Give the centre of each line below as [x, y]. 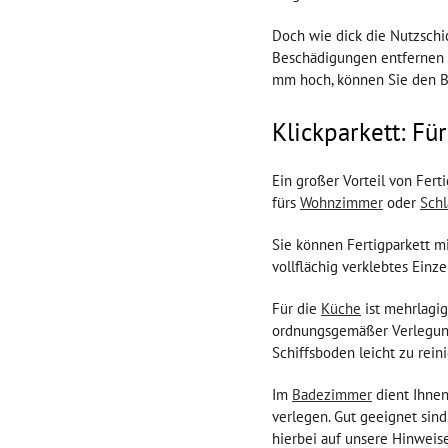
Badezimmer [332, 394]
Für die [296, 308]
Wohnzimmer [341, 202]
